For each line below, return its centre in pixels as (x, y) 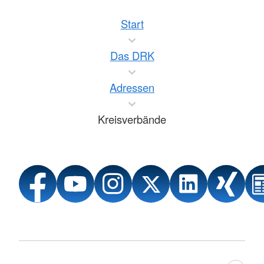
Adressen (132, 88)
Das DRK (132, 56)
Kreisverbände (132, 119)
